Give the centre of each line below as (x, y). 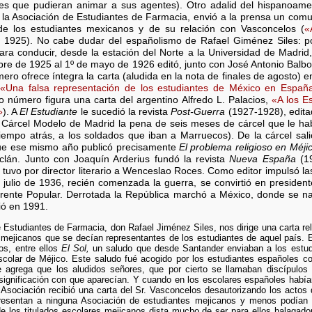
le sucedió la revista (124, 112)
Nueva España (263, 159)
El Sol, (75, 248)
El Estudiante (49, 112)
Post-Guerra (198, 112)
